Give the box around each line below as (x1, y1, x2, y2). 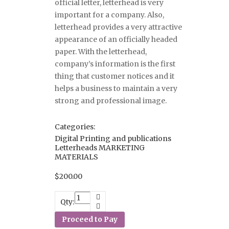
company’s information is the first (55, 59, 176, 68)
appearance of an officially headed (55, 34, 178, 44)
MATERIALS (55, 152, 99, 162)
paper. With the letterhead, (55, 47, 147, 56)
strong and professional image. (55, 96, 167, 105)
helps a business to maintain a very (55, 83, 178, 93)
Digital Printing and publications (55, 133, 172, 143)
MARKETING (99, 143, 145, 152)
